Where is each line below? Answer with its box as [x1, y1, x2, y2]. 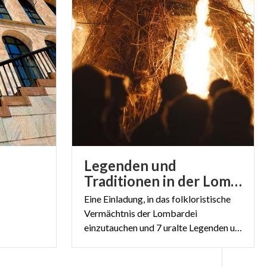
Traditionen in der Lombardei [231, 172, 242, 190]
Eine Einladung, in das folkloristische [84, 193, 231, 204]
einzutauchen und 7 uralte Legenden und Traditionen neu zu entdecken [235, 221, 242, 233]
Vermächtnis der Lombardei [84, 207, 197, 219]
